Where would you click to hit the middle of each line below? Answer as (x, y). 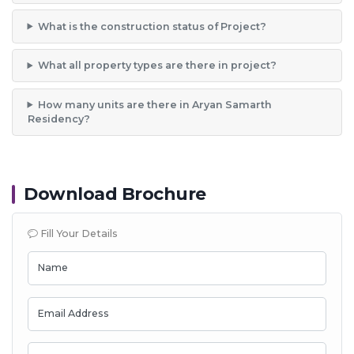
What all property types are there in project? (157, 66)
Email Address (73, 313)
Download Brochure (115, 194)
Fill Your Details (77, 234)
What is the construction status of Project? (152, 26)
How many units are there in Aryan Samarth (154, 104)
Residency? (58, 119)
